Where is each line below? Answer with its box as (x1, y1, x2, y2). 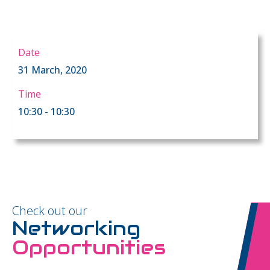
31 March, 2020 (18, 63, 87, 77)
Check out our (12, 202, 87, 219)
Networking (12, 216, 140, 240)
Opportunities (12, 235, 166, 260)
